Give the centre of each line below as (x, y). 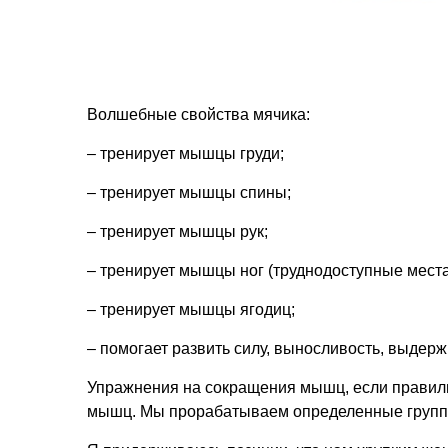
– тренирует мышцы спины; (189, 192)
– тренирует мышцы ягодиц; (191, 309)
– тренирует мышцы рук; (177, 231)
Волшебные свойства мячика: (198, 114)
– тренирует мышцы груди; (185, 153)
